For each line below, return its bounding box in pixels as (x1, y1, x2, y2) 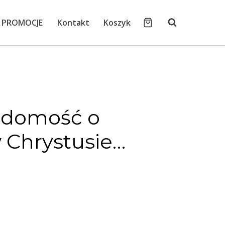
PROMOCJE (1, 17, 43, 28)
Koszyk (103, 17, 131, 28)
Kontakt (57, 17, 89, 28)
